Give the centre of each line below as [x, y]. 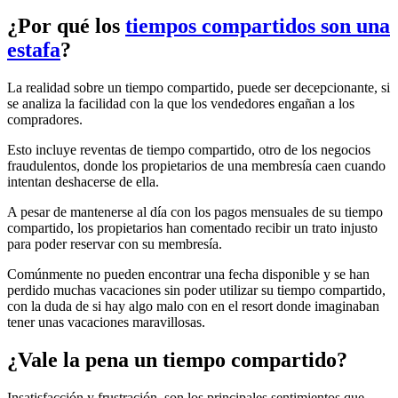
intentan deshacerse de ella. [83, 182]
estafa [34, 50]
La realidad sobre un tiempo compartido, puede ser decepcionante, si [199, 88]
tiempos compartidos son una [258, 26]
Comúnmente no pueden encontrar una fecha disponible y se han [188, 275]
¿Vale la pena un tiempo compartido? [177, 360]
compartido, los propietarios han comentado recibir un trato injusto [192, 228]
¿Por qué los [66, 26]
